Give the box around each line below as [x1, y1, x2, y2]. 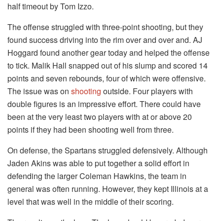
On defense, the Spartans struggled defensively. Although [7, 144, 208, 156]
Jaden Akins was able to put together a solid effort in [7, 157, 189, 169]
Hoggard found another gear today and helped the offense [7, 46, 210, 58]
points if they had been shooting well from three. [7, 123, 174, 135]
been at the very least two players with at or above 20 [7, 110, 192, 122]
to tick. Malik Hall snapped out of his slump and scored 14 [7, 59, 208, 71]
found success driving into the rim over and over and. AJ [7, 34, 202, 45]
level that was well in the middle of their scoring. [7, 195, 174, 207]
